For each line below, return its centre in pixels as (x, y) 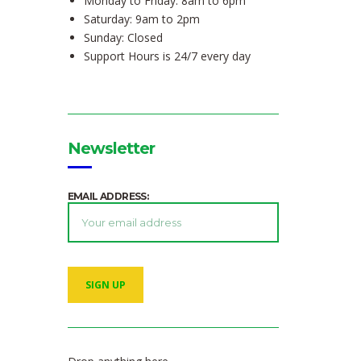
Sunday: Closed (123, 38)
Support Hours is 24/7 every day (167, 56)
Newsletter (111, 149)
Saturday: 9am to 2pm (141, 19)
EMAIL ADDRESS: (108, 197)
